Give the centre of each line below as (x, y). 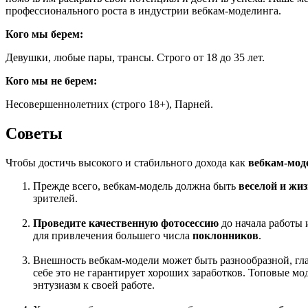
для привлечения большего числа (113, 235)
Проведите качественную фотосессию (126, 223)
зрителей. (55, 198)
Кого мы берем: (44, 34)
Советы (34, 133)
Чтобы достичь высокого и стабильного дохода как (127, 162)
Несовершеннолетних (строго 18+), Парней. (111, 104)
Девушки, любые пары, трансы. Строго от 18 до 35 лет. (135, 57)
